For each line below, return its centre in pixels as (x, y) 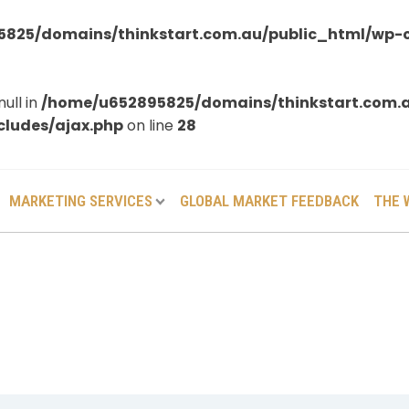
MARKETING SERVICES (80, 200)
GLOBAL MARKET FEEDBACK (269, 200)
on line (150, 126)
